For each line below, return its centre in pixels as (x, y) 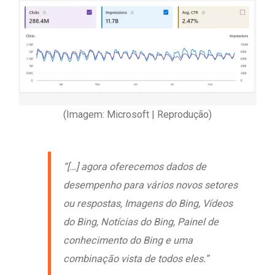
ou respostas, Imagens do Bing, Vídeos (148, 204)
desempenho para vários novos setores (150, 185)
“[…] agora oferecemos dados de (135, 167)
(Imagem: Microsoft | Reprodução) (137, 115)
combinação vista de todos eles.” (136, 259)
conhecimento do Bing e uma (128, 241)
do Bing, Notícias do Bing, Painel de (141, 222)
